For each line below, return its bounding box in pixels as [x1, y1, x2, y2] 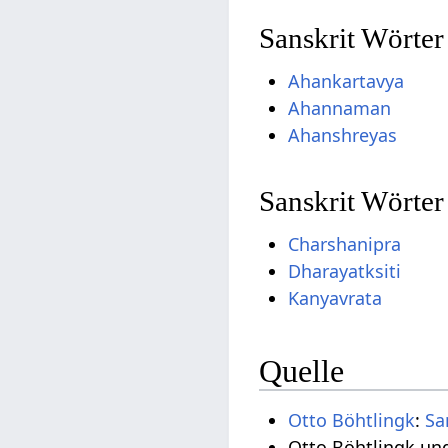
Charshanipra [288, 232, 402, 257]
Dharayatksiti [288, 259, 402, 284]
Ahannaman [288, 96, 392, 121]
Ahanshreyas [288, 123, 398, 148]
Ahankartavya [288, 69, 405, 94]
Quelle [259, 352, 345, 389]
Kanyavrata [288, 286, 383, 311]
